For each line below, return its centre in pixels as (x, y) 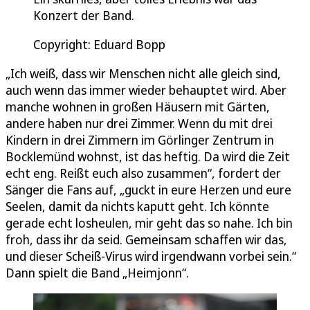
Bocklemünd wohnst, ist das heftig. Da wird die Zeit (148, 156)
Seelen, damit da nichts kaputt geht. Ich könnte (137, 206)
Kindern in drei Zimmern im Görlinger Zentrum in (140, 139)
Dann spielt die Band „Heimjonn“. (97, 272)
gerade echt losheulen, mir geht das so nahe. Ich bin (149, 222)
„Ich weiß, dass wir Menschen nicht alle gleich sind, (143, 73)
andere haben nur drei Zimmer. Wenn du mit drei (139, 123)
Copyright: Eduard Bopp (99, 44)
